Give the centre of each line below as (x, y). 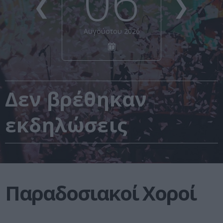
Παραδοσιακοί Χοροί (101, 193)
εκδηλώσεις (66, 125)
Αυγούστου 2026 (111, 31)
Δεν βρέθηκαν (76, 99)
